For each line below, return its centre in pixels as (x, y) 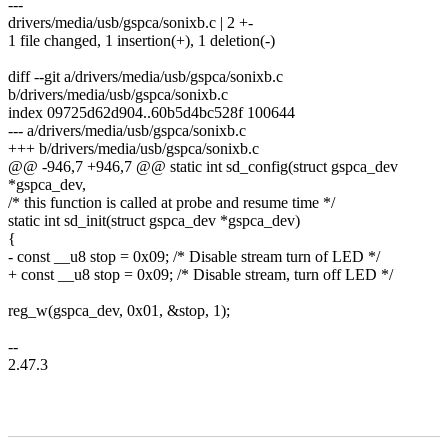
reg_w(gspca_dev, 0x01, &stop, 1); (119, 310)
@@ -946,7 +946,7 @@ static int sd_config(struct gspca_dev (203, 166)
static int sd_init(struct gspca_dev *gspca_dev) (154, 220)
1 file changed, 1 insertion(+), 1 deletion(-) (141, 40)
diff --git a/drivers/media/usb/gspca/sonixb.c (145, 76)
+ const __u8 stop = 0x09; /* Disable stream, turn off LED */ (200, 274)
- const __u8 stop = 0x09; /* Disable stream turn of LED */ (194, 256)
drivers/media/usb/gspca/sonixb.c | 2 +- (130, 22)
